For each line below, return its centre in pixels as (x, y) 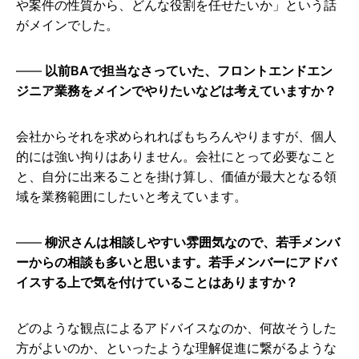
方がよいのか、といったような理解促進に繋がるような (176, 348)
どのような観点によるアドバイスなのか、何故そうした (176, 328)
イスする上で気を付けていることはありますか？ (157, 282)
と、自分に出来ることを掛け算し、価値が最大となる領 (176, 177)
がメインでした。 (67, 25)
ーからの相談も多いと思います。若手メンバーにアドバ (176, 262)
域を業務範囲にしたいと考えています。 (131, 197)
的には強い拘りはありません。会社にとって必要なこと (176, 157)
